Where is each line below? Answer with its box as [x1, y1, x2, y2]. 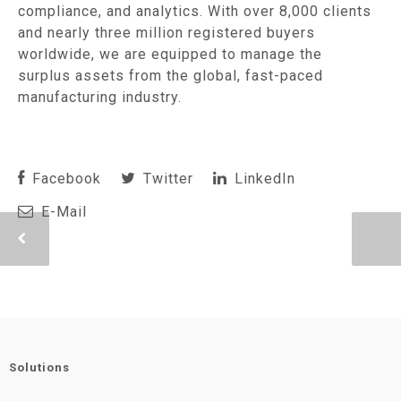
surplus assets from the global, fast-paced [18, 67, 323, 84]
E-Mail [37, 203, 87, 220]
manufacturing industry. [18, 89, 182, 106]
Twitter [139, 170, 193, 187]
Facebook [28, 170, 101, 187]
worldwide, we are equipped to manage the [18, 46, 322, 63]
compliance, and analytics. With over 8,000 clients [18, 3, 371, 20]
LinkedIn [230, 170, 295, 187]
